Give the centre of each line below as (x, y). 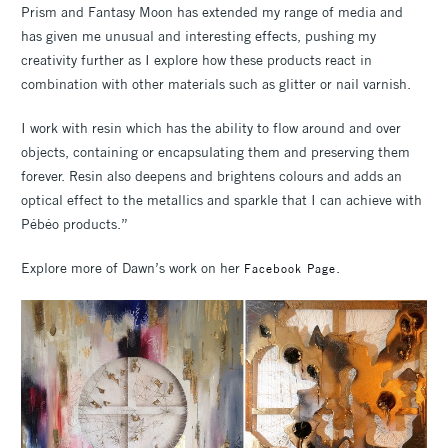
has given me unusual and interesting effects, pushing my (198, 35)
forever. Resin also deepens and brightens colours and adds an (211, 175)
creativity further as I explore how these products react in (196, 59)
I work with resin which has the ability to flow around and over (211, 127)
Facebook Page (290, 268)
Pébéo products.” (74, 223)
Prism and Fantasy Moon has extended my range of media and (212, 11)
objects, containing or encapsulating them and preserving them (215, 151)
